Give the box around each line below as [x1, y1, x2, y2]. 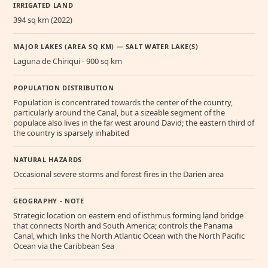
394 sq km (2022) [13, 14, 72, 26]
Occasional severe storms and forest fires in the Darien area [13, 169, 224, 180]
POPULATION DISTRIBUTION [13, 83, 114, 93]
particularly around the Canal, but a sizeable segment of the [13, 107, 225, 118]
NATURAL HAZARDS [13, 155, 82, 165]
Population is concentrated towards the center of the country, [13, 97, 233, 108]
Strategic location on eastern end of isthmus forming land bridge [13, 210, 243, 221]
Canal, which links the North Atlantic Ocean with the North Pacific [13, 230, 245, 242]
